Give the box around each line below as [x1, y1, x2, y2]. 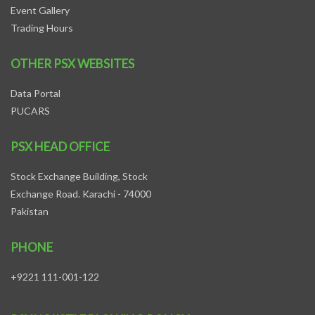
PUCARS [11, 104, 50, 117]
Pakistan [11, 205, 49, 217]
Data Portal [11, 86, 60, 99]
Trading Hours [11, 21, 73, 34]
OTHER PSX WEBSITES [11, 56, 134, 71]
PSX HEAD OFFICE [11, 139, 110, 154]
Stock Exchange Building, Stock [11, 169, 148, 182]
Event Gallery [11, 4, 70, 16]
